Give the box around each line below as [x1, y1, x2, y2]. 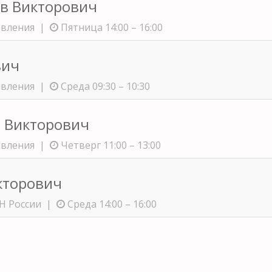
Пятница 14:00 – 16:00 [58, 20, 163, 34]
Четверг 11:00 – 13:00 [58, 138, 161, 152]
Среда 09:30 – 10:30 [58, 79, 150, 93]
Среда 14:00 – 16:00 [65, 197, 157, 211]
